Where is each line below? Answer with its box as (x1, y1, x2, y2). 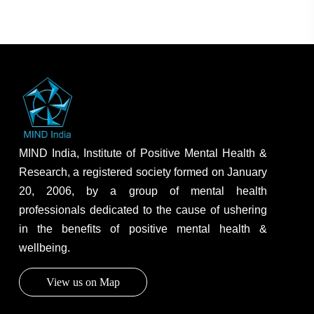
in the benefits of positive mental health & (18, 222, 268, 235)
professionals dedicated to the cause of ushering (18, 203, 268, 216)
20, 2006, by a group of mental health (18, 184, 268, 197)
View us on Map (46, 275, 120, 288)
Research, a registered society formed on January (18, 165, 268, 178)
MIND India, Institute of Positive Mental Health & (18, 146, 268, 159)
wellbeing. (18, 241, 70, 254)
